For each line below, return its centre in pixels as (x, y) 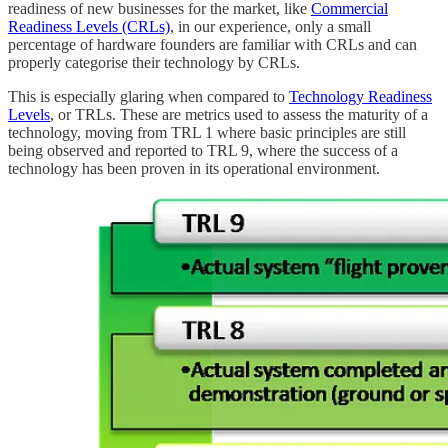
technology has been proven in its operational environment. (196, 169)
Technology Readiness (360, 97)
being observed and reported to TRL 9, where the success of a (203, 151)
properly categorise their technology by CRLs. (156, 63)
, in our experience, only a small (270, 27)
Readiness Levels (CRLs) (89, 27)
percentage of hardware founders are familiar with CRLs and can (212, 45)
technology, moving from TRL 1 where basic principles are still (207, 133)
